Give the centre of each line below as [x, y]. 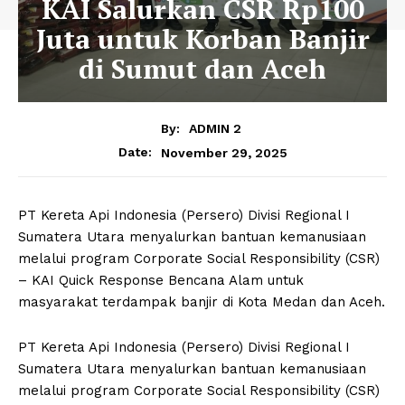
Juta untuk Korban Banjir [202, 38]
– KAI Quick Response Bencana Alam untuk [161, 281]
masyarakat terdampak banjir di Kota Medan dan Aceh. [202, 302]
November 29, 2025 [224, 152]
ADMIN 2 [215, 129]
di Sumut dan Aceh [202, 68]
